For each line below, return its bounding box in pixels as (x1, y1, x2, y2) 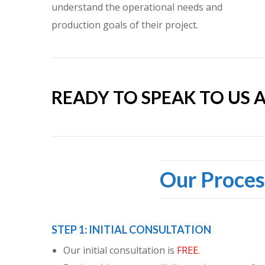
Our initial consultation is (63, 243, 177, 257)
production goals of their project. (51, 18, 198, 32)
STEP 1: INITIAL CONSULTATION (51, 222, 211, 236)
